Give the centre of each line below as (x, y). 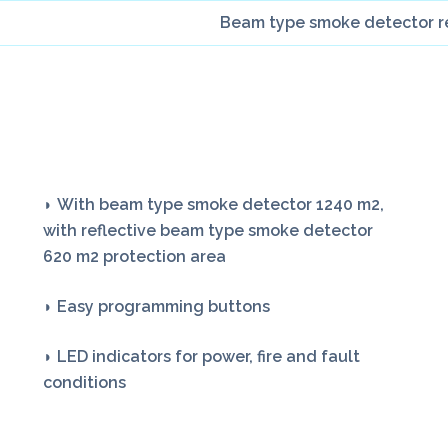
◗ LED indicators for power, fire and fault (201, 357)
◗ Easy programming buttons (156, 307)
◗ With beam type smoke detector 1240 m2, (213, 205)
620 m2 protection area (134, 257)
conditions (84, 383)
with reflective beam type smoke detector (207, 231)
